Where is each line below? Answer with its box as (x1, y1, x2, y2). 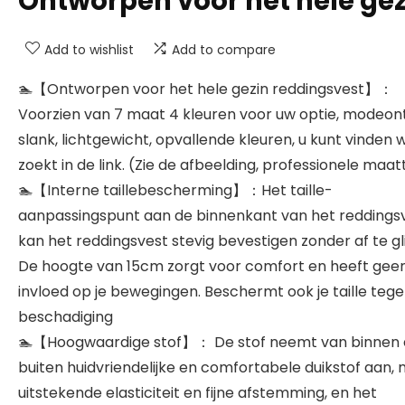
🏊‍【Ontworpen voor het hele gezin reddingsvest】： (18, 79, 393, 99)
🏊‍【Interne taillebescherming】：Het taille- (18, 180, 333, 201)
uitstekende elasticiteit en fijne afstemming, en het (18, 382, 377, 403)
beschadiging (18, 306, 113, 327)
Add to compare (172, 41, 276, 59)
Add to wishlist (44, 41, 134, 59)
